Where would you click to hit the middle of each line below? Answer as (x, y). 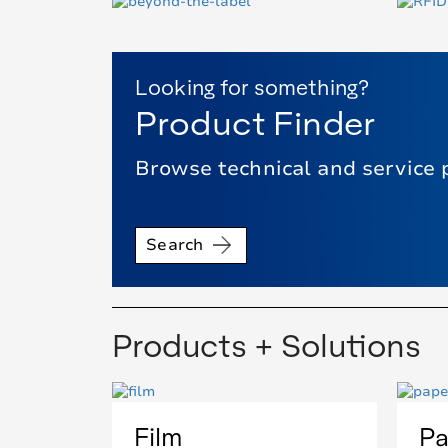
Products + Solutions (266, 344)
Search (175, 245)
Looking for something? (252, 86)
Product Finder (255, 121)
